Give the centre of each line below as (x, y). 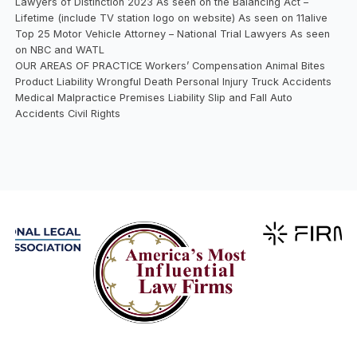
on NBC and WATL (60, 49)
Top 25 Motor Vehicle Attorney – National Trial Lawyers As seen (173, 33)
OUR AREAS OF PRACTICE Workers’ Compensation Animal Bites (171, 65)
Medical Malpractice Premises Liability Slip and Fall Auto (154, 97)
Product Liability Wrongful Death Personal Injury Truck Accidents (174, 81)
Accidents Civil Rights (68, 113)
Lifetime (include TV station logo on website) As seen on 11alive (172, 18)
